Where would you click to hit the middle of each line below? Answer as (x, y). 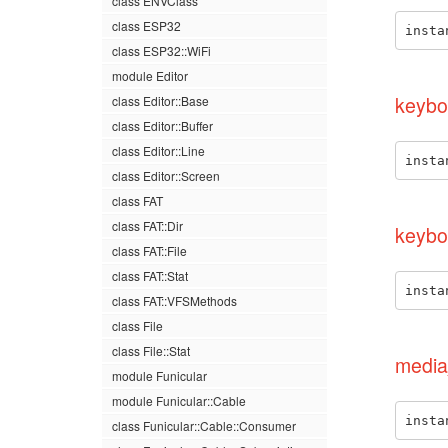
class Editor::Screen (166, 175)
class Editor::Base (160, 100)
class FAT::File (149, 250)
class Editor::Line (158, 150)
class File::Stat (151, 350)
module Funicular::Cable (179, 400)
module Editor (150, 75)
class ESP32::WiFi (161, 50)
